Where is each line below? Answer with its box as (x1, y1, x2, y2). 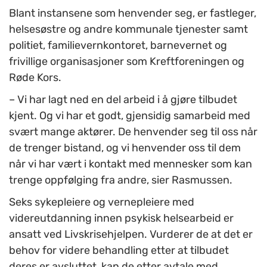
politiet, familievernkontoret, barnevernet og (9, 38, 227, 52)
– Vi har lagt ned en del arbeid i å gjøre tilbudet (9, 92, 237, 106)
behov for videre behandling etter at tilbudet (9, 243, 229, 257)
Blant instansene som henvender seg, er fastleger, (9, 6, 256, 20)
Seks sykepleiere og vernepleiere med (9, 195, 194, 209)
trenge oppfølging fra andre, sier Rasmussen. (9, 173, 232, 187)
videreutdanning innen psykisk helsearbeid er (9, 211, 234, 225)
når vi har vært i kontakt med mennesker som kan (9, 157, 252, 170)
